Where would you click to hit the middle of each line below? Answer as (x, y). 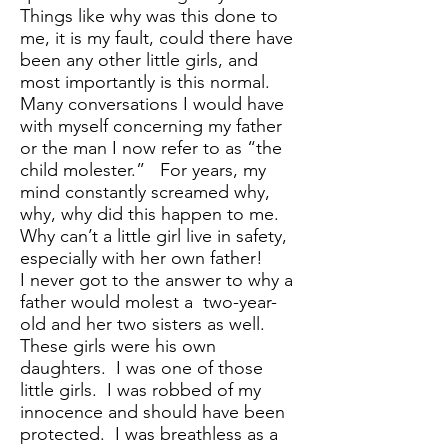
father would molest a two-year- (148, 302)
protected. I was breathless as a (149, 434)
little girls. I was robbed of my (140, 390)
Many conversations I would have (152, 104)
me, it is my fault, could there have (156, 38)
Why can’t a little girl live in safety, (153, 236)
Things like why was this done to (149, 16)
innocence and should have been (152, 412)
